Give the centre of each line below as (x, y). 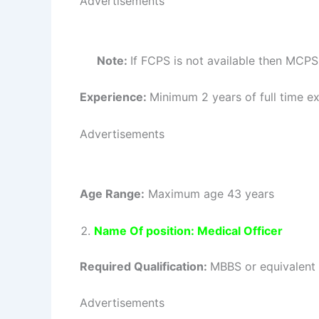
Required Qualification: (145, 266)
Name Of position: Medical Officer (188, 230)
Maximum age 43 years (209, 193)
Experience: (115, 97)
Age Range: (112, 193)
